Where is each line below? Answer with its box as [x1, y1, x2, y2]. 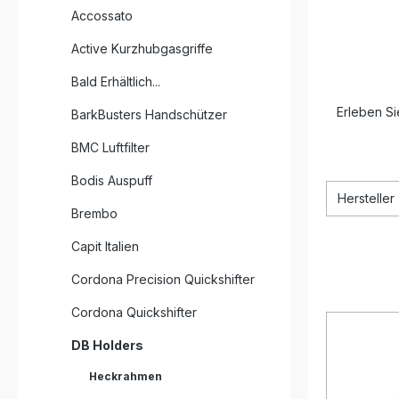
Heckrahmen [89, 370, 162, 383]
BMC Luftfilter [71, 140, 150, 155]
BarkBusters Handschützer [71, 107, 227, 122]
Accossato [71, 8, 133, 23]
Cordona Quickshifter [71, 305, 197, 320]
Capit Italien [71, 239, 139, 254]
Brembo [71, 206, 118, 221]
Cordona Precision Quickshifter [71, 272, 255, 287]
